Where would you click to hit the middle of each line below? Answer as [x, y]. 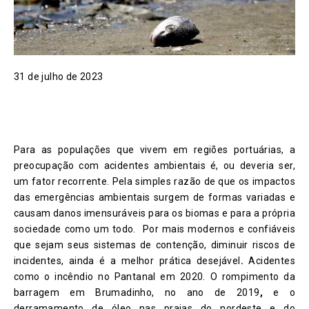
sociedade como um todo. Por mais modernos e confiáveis [154, 229]
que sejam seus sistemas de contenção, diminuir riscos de [154, 245]
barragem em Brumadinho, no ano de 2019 [137, 292]
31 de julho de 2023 [59, 76]
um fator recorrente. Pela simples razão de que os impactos [154, 181]
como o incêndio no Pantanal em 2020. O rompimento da [154, 276]
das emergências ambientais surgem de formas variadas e [154, 197]
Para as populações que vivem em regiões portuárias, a [154, 149]
